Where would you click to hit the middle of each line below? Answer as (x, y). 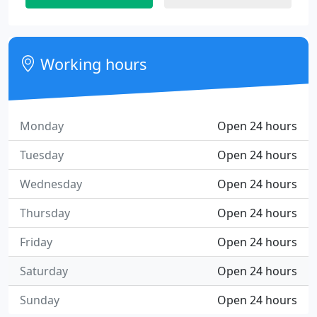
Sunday (40, 300)
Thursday (45, 213)
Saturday (44, 271)
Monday (42, 126)
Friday (36, 242)
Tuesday (42, 155)
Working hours (92, 64)
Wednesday (51, 184)
